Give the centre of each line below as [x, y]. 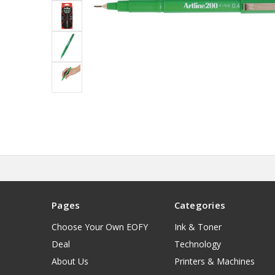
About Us [70, 261]
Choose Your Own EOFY [100, 227]
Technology [197, 244]
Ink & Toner [198, 227]
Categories [199, 205]
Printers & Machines [214, 261]
